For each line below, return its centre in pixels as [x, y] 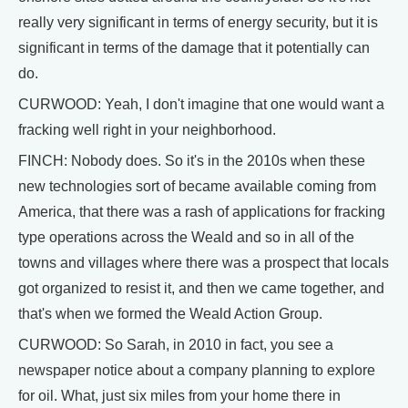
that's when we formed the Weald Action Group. [170, 314]
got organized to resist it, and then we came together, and [201, 289]
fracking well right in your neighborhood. [147, 130]
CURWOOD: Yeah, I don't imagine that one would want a [201, 105]
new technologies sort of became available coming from [197, 187]
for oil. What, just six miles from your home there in [179, 396]
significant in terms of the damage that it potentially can [194, 48]
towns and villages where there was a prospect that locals [204, 263]
